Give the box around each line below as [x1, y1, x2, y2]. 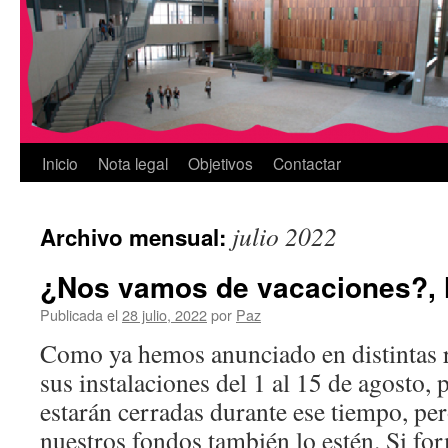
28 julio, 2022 [122, 304, 207, 325]
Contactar [273, 152, 341, 174]
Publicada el [40, 304, 118, 325]
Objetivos [188, 152, 253, 174]
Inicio [42, 152, 78, 174]
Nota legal [98, 152, 168, 174]
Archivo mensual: [40, 221, 232, 253]
